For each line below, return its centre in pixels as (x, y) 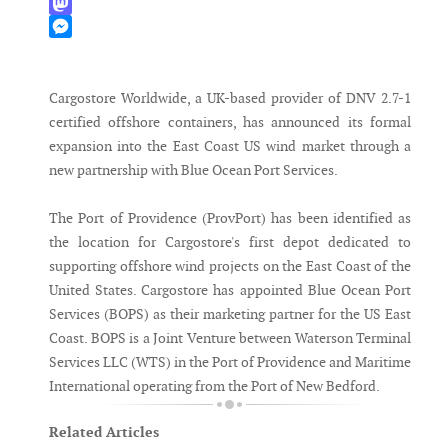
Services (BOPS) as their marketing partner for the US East (230, 314)
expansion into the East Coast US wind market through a (230, 146)
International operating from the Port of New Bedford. (214, 386)
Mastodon (80, 26)
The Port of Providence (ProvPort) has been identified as (230, 218)
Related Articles (104, 432)
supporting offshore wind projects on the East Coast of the (230, 266)
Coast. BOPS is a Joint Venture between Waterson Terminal (230, 338)
